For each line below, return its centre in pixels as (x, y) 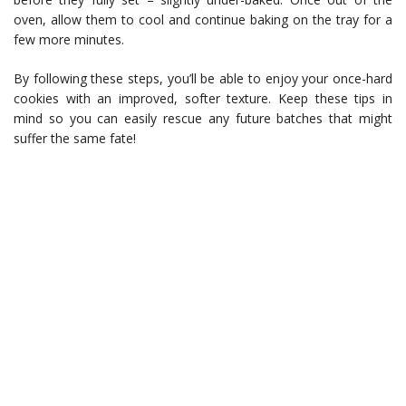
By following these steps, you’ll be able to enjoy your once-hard (203, 79)
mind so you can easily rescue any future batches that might (203, 119)
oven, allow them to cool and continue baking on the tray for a (203, 20)
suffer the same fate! (75, 139)
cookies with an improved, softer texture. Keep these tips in (203, 99)
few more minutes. (69, 40)
